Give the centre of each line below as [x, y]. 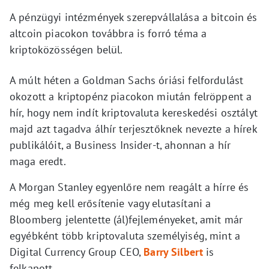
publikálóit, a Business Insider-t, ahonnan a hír [120, 145]
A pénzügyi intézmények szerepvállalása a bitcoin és [134, 17]
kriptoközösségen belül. [66, 50]
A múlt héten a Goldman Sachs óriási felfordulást [127, 80]
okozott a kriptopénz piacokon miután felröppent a [131, 96]
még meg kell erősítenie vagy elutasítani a [110, 203]
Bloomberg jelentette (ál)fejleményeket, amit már [126, 219]
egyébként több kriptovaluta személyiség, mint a [125, 236]
